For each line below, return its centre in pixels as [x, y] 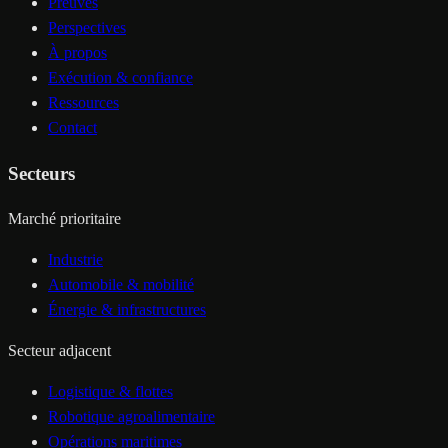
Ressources [83, 102]
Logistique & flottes [110, 392]
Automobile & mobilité [121, 285]
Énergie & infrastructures [127, 310]
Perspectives [87, 27]
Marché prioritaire [64, 219]
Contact [72, 127]
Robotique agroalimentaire [131, 417]
